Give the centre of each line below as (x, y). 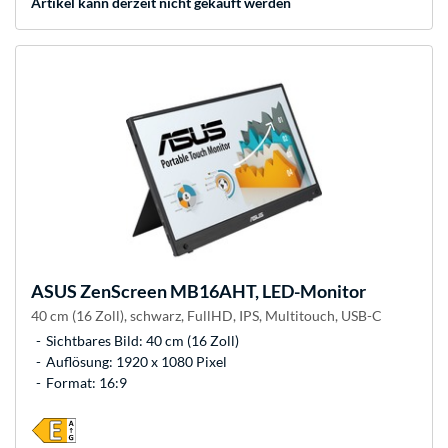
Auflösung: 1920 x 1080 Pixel (136, 362)
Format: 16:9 (86, 383)
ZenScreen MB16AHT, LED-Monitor (221, 291)
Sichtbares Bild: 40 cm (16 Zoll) (142, 341)
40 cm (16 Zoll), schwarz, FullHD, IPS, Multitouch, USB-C (206, 316)
